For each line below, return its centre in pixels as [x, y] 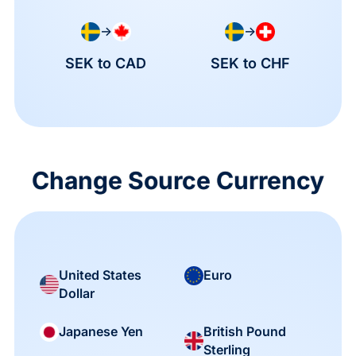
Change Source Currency [178, 180]
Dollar [76, 293]
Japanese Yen [101, 332]
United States [100, 275]
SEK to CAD [106, 63]
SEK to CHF [250, 63]
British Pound [244, 331]
